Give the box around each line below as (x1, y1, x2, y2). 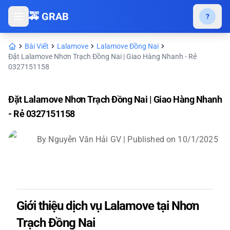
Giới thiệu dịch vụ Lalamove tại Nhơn (16, 199, 199, 213)
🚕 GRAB (29, 10, 69, 23)
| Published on (121, 135, 176, 144)
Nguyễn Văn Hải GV (48, 135, 122, 144)
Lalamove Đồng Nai (97, 42, 159, 50)
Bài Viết (25, 42, 49, 50)
